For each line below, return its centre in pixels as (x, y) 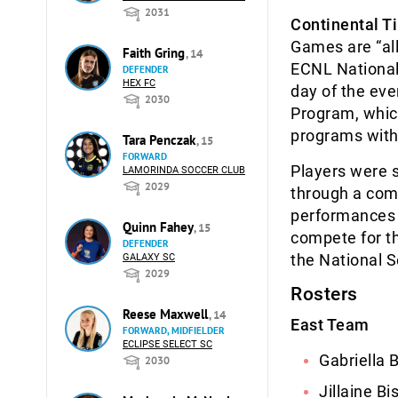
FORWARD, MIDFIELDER (174, 330)
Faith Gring (155, 53)
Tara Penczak (161, 140)
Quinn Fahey (159, 227)
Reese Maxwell (167, 314)
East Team (330, 325)
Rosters (324, 295)
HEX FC (139, 83)
